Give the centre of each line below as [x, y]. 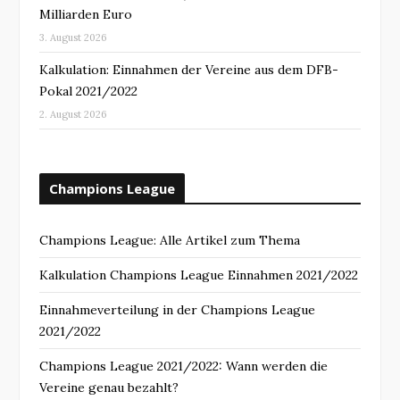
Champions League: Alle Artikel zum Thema [170, 241]
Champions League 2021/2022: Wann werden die [183, 367]
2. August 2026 [73, 115]
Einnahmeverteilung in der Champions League [177, 310]
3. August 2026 [73, 38]
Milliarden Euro [86, 15]
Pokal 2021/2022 [88, 92]
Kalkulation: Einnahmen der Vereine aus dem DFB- [189, 70]
